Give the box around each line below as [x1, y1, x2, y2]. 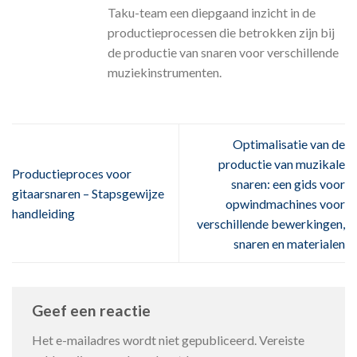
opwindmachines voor [226, 195, 345, 211]
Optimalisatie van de [233, 135, 345, 151]
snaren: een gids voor [231, 175, 345, 191]
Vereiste [259, 332, 304, 348]
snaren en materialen [233, 235, 345, 251]
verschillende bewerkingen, [197, 215, 345, 231]
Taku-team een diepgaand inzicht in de [108, 4, 316, 20]
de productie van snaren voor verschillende [108, 44, 339, 60]
